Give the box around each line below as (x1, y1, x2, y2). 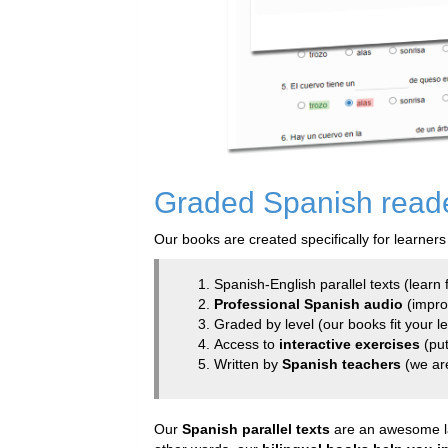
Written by (214, 356, 282, 373)
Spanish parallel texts (182, 421, 330, 438)
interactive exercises (279, 336, 420, 353)
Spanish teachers (282, 356, 401, 373)
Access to (214, 336, 279, 353)
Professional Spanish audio (214, 296, 403, 313)
